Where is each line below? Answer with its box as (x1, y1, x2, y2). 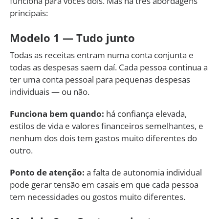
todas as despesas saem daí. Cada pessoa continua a (10, 61, 208, 73)
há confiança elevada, (104, 108, 187, 119)
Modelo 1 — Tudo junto (10, 30, 135, 45)
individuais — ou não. (10, 86, 89, 97)
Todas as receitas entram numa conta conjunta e (10, 49, 194, 61)
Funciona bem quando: (10, 108, 104, 119)
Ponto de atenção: (10, 166, 85, 178)
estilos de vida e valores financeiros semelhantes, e (10, 120, 203, 131)
